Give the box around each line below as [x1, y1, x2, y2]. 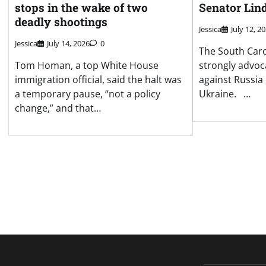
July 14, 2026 [47, 38, 90, 49]
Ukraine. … [198, 87, 251, 101]
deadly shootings [15, 14, 107, 29]
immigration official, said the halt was [15, 73, 182, 87]
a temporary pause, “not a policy [15, 87, 160, 101]
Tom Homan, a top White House [15, 59, 159, 72]
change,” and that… [15, 102, 101, 115]
